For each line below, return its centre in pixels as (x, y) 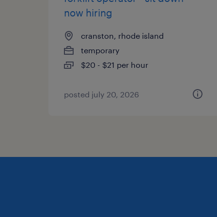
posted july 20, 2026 (101, 94)
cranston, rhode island (122, 36)
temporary (100, 50)
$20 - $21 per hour (115, 65)
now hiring (88, 13)
